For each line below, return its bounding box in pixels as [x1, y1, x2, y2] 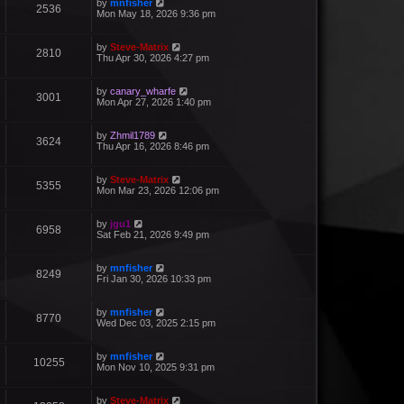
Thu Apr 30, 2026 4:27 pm [96, 51, 209, 63]
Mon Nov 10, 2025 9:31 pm [96, 361, 215, 372]
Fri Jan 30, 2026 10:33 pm [96, 272, 211, 284]
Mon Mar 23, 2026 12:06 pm [96, 184, 219, 196]
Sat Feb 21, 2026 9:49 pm [96, 228, 209, 240]
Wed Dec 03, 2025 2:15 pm [96, 317, 216, 328]
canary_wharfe [110, 85, 176, 96]
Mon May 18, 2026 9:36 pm [96, 7, 216, 19]
